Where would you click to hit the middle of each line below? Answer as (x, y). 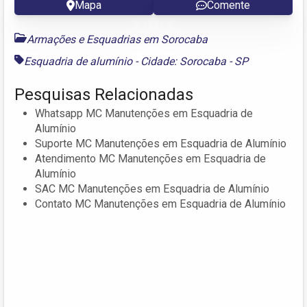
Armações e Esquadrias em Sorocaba (117, 39)
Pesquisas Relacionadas (104, 94)
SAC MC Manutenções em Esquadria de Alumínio (152, 188)
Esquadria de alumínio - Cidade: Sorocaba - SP (136, 61)
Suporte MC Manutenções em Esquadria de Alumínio (161, 143)
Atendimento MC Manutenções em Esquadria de (150, 158)
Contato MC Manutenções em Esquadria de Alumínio (160, 204)
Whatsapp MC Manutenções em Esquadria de (144, 113)
